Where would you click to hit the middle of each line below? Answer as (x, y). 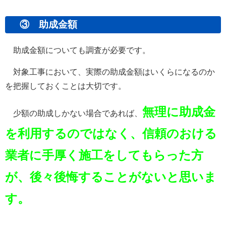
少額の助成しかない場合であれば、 (74, 113)
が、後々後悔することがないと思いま (111, 177)
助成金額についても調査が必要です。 (78, 50)
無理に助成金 (179, 111)
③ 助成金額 (44, 24)
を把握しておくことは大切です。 (66, 86)
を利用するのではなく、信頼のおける (111, 133)
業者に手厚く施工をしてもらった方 (104, 155)
